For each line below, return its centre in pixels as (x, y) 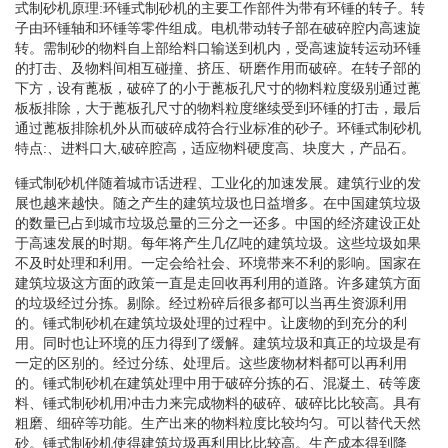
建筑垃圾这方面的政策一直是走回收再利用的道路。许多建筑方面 (218, 282)
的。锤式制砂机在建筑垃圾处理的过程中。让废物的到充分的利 (211, 322)
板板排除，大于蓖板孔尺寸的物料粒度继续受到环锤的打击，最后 (218, 107)
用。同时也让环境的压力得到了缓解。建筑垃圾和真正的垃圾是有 (218, 342)
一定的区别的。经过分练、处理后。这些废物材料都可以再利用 (211, 362)
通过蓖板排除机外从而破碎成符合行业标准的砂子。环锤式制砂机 (218, 127)
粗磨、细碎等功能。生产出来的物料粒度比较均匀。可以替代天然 (218, 422)
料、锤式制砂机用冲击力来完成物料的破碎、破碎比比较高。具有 (218, 402)
